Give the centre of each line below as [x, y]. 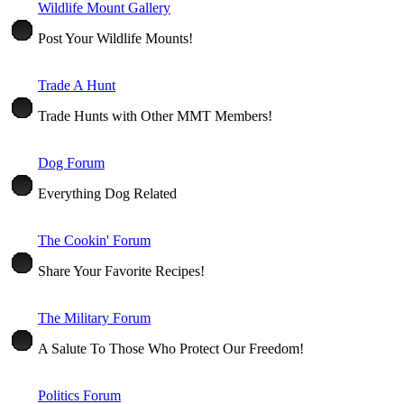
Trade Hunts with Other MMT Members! [155, 115]
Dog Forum [71, 162]
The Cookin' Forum [94, 240]
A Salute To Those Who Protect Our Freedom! [171, 348]
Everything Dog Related [107, 193]
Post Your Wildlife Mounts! [115, 38]
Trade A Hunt [77, 85]
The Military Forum [94, 317]
